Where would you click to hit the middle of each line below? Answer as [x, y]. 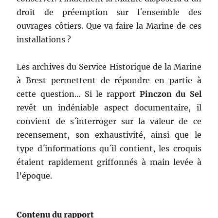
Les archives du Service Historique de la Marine [109, 67]
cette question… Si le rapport [78, 94]
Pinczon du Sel [171, 94]
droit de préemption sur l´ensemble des [109, 12]
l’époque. [35, 176]
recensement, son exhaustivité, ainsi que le [109, 135]
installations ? [44, 40]
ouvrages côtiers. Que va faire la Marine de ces [109, 26]
